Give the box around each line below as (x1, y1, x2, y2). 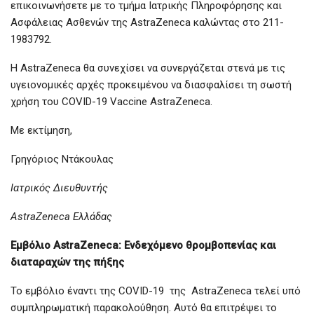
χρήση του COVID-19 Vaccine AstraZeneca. (11, 95, 212, 109)
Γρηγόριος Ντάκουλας (11, 153, 114, 166)
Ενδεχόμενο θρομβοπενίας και (124, 239, 276, 252)
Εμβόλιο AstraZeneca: (11, 239, 121, 252)
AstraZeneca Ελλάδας (11, 210, 112, 224)
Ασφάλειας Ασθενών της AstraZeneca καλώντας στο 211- (11, 16, 284, 29)
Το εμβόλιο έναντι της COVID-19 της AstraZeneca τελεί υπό (11, 285, 301, 298)
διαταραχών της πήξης (11, 256, 124, 269)
